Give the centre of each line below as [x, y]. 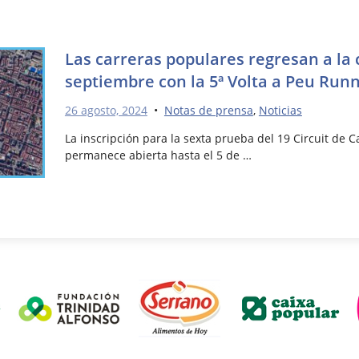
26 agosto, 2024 [106, 110]
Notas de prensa [208, 110]
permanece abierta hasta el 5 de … [158, 155]
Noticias [280, 110]
